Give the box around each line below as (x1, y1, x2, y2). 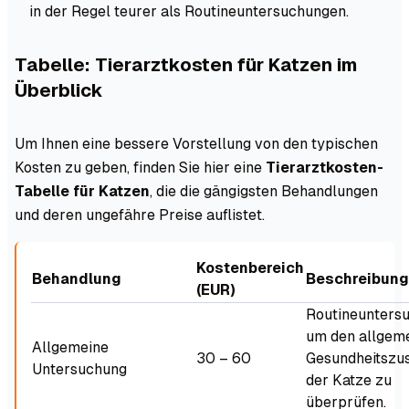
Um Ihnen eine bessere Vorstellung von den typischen (15, 134, 378, 152)
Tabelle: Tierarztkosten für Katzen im (15, 54, 357, 75)
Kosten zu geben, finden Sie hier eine (15, 158, 266, 176)
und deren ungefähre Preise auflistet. (15, 205, 265, 224)
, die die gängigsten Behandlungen (150, 182, 378, 200)
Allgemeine (32, 338, 109, 356)
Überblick (15, 79, 103, 100)
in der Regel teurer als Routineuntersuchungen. (29, 2, 349, 20)
